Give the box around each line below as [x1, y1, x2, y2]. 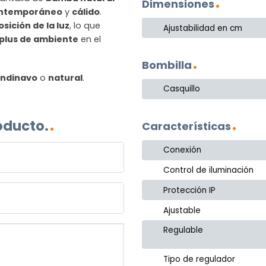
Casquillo [163, 83, 201, 95]
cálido [72, 5, 100, 18]
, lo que [69, 19, 100, 31]
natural [48, 71, 83, 84]
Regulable [163, 224, 204, 236]
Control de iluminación [163, 164, 254, 176]
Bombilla [142, 58, 192, 73]
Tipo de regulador [163, 253, 236, 265]
